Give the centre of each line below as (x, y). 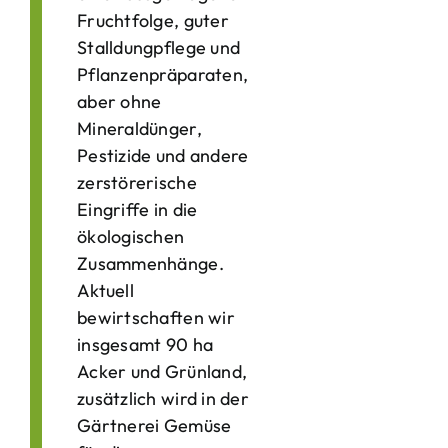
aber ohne (119, 101)
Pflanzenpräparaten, (163, 74)
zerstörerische (137, 182)
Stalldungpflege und (159, 47)
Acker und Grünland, (162, 371)
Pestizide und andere (163, 155)
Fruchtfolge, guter (153, 20)
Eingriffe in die (137, 209)
